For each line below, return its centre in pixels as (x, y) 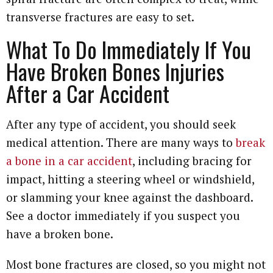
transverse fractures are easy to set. (100, 16)
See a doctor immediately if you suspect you (123, 215)
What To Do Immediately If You (129, 49)
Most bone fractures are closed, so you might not (136, 264)
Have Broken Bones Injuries (115, 71)
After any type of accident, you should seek (121, 124)
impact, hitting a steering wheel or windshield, (130, 179)
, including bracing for (192, 160)
